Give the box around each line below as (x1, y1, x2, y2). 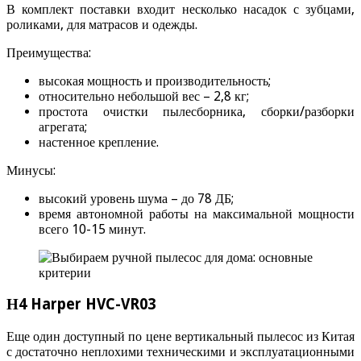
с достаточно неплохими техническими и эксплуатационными (6, 343, 355, 359)
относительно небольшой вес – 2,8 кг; (39, 89, 249, 105)
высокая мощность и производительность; (39, 73, 271, 89)
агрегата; (39, 119, 87, 135)
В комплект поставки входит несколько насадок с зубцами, (6, 2, 355, 18)
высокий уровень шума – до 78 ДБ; (39, 191, 234, 207)
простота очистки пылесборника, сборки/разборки (39, 104, 355, 120)
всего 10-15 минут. (39, 222, 146, 238)
